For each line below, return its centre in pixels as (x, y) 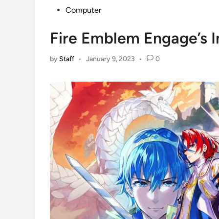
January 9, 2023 (110, 59)
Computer (83, 10)
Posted (61, 10)
